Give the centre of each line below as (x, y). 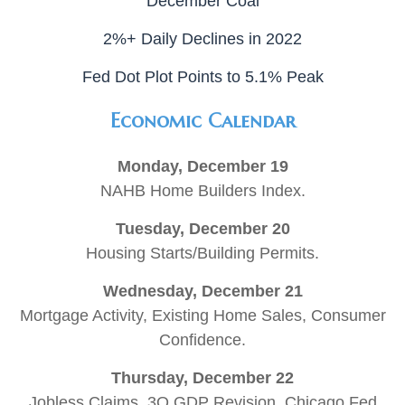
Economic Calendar (202, 121)
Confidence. (202, 340)
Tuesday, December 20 (202, 229)
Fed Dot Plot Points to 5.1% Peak (202, 77)
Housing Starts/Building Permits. (202, 253)
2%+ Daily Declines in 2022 (202, 39)
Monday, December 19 (202, 166)
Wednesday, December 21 (202, 291)
